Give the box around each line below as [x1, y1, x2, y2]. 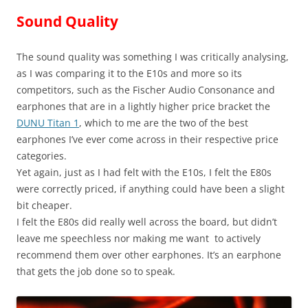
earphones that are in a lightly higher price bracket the [16, 100, 270, 113]
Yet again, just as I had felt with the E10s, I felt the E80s [16, 166, 272, 179]
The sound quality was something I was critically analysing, [16, 50, 289, 64]
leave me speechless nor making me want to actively [16, 232, 261, 245]
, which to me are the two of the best [79, 116, 248, 130]
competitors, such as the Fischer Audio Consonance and [16, 83, 275, 97]
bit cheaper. [16, 199, 72, 212]
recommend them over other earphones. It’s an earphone [16, 248, 281, 262]
